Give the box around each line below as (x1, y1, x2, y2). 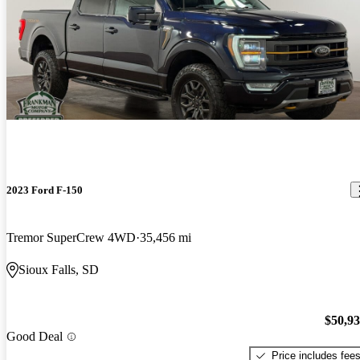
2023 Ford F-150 (6, 183, 83, 196)
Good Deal (6, 329, 63, 344)
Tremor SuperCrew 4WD (6, 231, 136, 245)
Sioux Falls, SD (18, 263, 99, 277)
